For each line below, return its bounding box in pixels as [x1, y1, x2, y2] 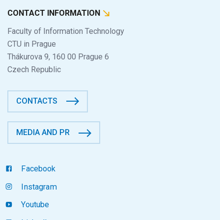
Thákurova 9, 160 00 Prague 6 [7, 52, 109, 62]
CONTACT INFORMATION [7, 8, 102, 18]
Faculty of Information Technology [7, 27, 124, 36]
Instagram [19, 182, 57, 192]
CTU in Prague [7, 39, 56, 49]
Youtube [19, 200, 50, 210]
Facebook [19, 164, 56, 174]
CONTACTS [16, 96, 58, 106]
